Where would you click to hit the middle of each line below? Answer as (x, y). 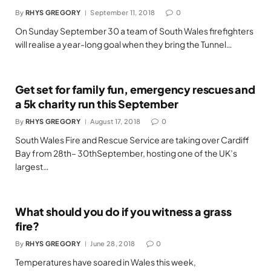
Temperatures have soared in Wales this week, (106, 262)
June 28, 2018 (113, 243)
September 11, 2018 (123, 12)
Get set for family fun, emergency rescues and (135, 89)
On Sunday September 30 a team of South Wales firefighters (134, 31)
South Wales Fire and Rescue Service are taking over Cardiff (132, 140)
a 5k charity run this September (97, 104)
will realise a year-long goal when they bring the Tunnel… (124, 44)
